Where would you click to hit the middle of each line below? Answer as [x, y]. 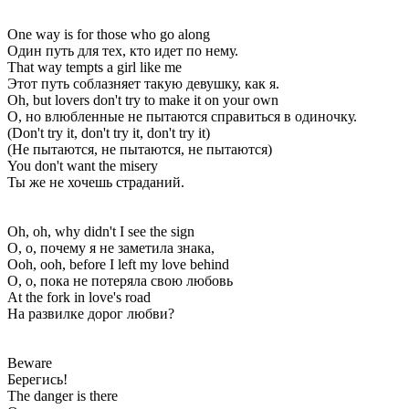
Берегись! [37, 379]
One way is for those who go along [109, 34]
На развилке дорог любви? [91, 313]
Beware [30, 362]
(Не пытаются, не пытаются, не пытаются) [140, 149]
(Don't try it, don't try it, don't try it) [109, 132]
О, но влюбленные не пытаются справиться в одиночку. [182, 116]
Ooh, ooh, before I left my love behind [118, 264]
